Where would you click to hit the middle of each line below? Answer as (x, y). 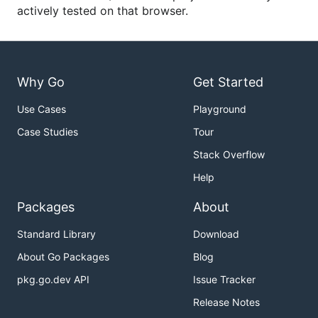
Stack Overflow (229, 155)
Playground (220, 109)
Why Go (41, 82)
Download (216, 234)
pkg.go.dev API (53, 280)
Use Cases (42, 109)
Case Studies (48, 132)
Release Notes (226, 302)
